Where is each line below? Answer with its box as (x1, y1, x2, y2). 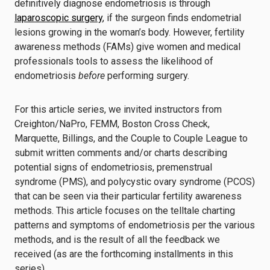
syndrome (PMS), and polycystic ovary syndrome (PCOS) (14, 176, 255, 187)
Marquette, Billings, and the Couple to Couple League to (14, 133, 248, 144)
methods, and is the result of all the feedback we (14, 234, 220, 245)
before (78, 70, 107, 81)
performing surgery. (107, 70, 192, 81)
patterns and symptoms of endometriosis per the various (14, 219, 255, 231)
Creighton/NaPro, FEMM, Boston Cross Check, (14, 118, 210, 130)
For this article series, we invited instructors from (14, 104, 222, 115)
